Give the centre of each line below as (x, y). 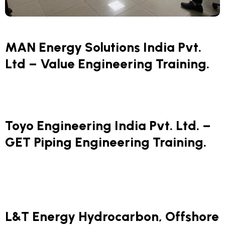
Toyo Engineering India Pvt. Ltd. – (108, 126)
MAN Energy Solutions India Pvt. (103, 47)
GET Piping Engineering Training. (106, 142)
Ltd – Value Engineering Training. (107, 64)
